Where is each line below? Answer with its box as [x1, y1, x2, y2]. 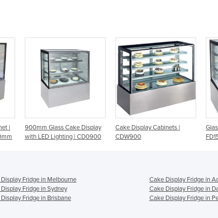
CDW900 [30, 132, 56, 141]
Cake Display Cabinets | [30, 123, 95, 131]
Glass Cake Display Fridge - [120, 123, 195, 131]
